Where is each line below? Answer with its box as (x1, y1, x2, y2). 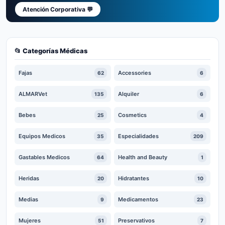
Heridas (19, 175, 39, 182)
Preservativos (118, 217, 155, 224)
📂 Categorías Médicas (15, 47, 87, 55)
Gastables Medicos (19, 154, 70, 161)
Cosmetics (118, 111, 147, 119)
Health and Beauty (118, 154, 167, 161)
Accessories (118, 69, 151, 76)
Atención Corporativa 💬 (23, 6, 93, 13)
